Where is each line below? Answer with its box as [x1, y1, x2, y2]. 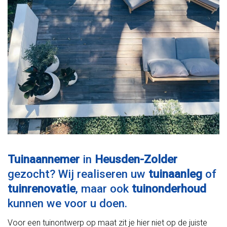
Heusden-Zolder [95, 153, 177, 166]
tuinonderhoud [132, 182, 206, 196]
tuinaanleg [148, 167, 202, 181]
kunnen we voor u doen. [8, 197, 127, 210]
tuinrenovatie [8, 182, 75, 196]
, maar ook [75, 182, 132, 196]
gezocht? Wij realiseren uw [8, 167, 148, 181]
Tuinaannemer [8, 153, 80, 166]
